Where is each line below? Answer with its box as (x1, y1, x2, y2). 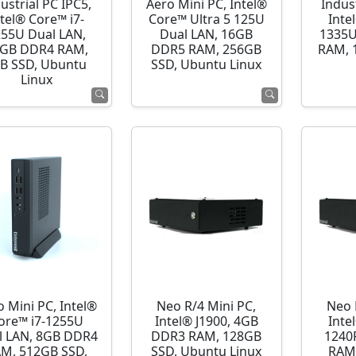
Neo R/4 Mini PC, (157, 299, 257, 314)
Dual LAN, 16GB (160, 27, 253, 42)
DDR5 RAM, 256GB (151, 42, 262, 57)
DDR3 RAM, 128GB (151, 329, 262, 344)
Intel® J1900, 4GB (154, 314, 258, 329)
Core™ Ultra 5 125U (148, 12, 265, 27)
